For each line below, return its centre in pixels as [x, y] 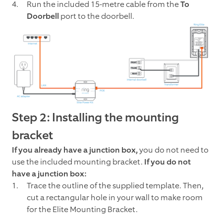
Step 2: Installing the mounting [95, 118]
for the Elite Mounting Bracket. [82, 210]
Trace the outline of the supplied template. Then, [115, 186]
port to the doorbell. [97, 16]
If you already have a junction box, [76, 150]
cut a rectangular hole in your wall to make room [115, 198]
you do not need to [174, 150]
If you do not [167, 162]
